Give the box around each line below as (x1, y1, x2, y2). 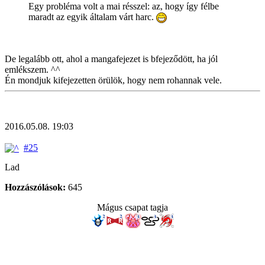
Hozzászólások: (5, 182, 66, 193)
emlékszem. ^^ (5, 64, 60, 75)
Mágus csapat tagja (97, 202, 168, 213)
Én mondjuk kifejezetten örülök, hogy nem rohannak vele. (5, 75, 222, 85)
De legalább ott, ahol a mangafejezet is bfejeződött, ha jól (5, 53, 218, 64)
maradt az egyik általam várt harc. (28, 11, 156, 22)
